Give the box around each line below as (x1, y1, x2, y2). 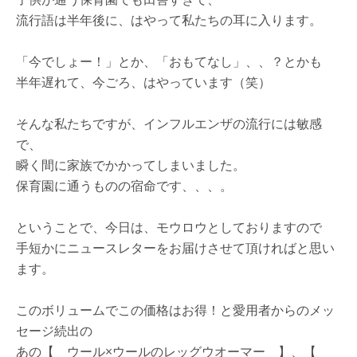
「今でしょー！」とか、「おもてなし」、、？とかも (16, 53, 322, 70)
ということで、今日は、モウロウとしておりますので (16, 218, 322, 236)
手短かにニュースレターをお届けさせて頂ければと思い (16, 239, 335, 257)
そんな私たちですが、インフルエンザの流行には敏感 (16, 115, 322, 132)
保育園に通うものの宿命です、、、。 (16, 177, 233, 194)
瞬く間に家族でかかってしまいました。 (16, 156, 245, 174)
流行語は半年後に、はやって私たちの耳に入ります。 (16, 11, 322, 29)
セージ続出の (16, 322, 92, 339)
